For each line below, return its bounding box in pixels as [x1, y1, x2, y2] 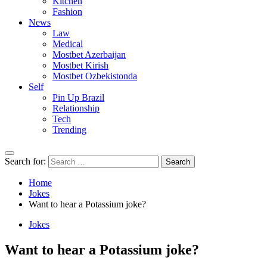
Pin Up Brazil [52, 92, 104, 103]
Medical [52, 39, 83, 49]
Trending [52, 125, 86, 135]
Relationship [52, 103, 100, 113]
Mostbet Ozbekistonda [52, 71, 137, 81]
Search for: [5, 156, 46, 166]
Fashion [52, 7, 82, 17]
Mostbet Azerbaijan [52, 49, 126, 60]
